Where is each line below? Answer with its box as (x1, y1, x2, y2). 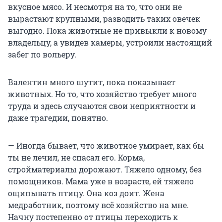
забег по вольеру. (8, 49, 76, 60)
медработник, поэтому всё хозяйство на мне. (8, 200, 189, 211)
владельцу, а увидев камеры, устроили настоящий (8, 37, 212, 48)
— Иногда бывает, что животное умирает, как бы (8, 140, 204, 151)
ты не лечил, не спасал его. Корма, (8, 152, 145, 163)
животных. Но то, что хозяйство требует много (8, 89, 197, 100)
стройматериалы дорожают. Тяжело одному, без (8, 164, 202, 175)
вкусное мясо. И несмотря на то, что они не (8, 1, 182, 12)
